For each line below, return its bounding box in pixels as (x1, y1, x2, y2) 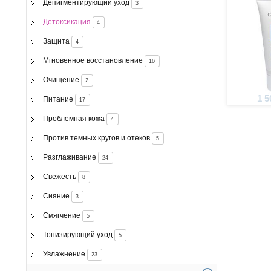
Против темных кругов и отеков (42, 133, 150, 142)
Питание (42, 94, 73, 103)
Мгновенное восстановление (42, 56, 143, 65)
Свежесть (42, 172, 76, 181)
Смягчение (42, 211, 80, 220)
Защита (42, 36, 70, 45)
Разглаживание (42, 152, 96, 162)
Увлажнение (42, 249, 85, 258)
